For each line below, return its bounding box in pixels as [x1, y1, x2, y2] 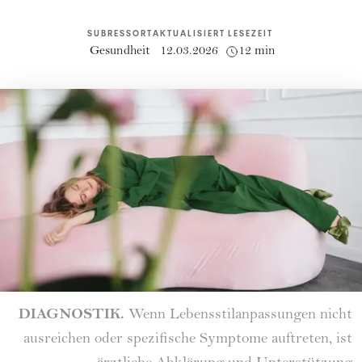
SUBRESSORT [86, 27, 153, 39]
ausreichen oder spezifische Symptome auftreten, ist [23, 332, 352, 348]
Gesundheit [89, 44, 150, 58]
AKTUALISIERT [152, 27, 225, 39]
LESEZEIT [227, 27, 273, 39]
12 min [238, 44, 276, 58]
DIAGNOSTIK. [19, 305, 128, 323]
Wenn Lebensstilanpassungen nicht [128, 308, 352, 324]
